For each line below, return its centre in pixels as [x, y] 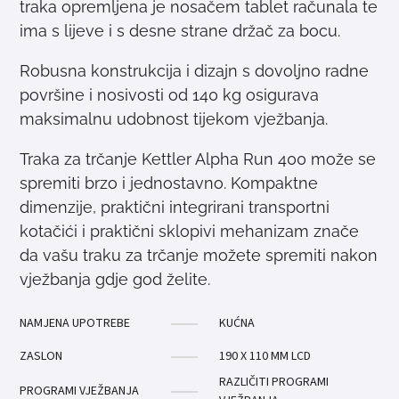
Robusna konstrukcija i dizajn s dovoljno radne [195, 71]
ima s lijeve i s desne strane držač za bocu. [180, 31]
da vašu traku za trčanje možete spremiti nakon [199, 255]
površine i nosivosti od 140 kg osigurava [170, 95]
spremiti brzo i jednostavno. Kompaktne [169, 183]
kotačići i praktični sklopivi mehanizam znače [190, 231]
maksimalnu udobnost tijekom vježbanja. [174, 119]
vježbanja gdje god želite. [115, 279]
